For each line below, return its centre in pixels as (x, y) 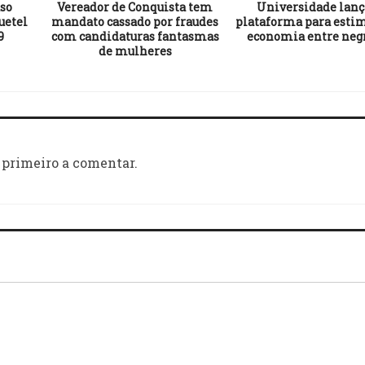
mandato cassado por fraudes (135, 21)
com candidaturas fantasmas (135, 36)
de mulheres (135, 51)
